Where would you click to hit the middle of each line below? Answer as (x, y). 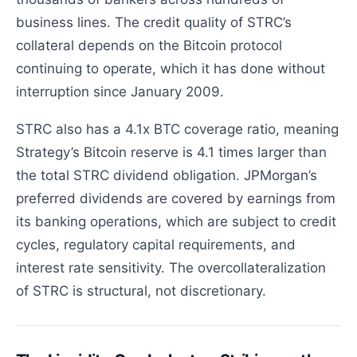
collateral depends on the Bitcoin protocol (149, 45)
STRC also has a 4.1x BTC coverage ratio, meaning (178, 129)
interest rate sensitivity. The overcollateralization (171, 267)
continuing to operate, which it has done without (171, 68)
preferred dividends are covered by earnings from (176, 198)
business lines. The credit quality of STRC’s (154, 22)
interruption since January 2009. (120, 91)
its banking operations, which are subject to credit (177, 221)
